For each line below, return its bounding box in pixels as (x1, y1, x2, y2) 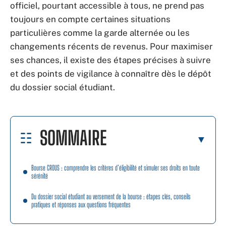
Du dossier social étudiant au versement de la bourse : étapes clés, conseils (31, 192, 191, 201)
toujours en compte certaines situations (10, 14, 171, 24)
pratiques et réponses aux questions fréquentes (31, 200, 131, 209)
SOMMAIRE (40, 126, 106, 149)
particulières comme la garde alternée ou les (10, 28, 190, 38)
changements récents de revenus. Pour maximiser (10, 41, 213, 51)
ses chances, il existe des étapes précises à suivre (10, 55, 211, 65)
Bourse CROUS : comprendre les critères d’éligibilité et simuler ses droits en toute (31, 163, 200, 172)
